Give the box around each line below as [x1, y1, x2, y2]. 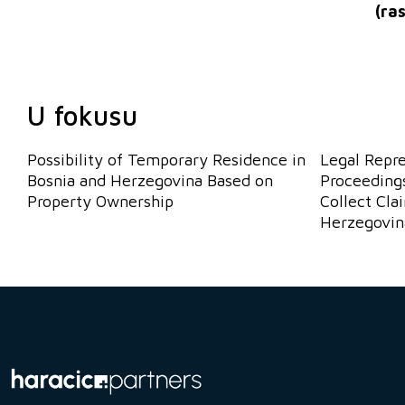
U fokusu [27, 99, 137, 131]
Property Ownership [27, 191, 174, 211]
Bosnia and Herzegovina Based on [27, 170, 273, 190]
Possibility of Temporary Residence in [27, 149, 306, 169]
